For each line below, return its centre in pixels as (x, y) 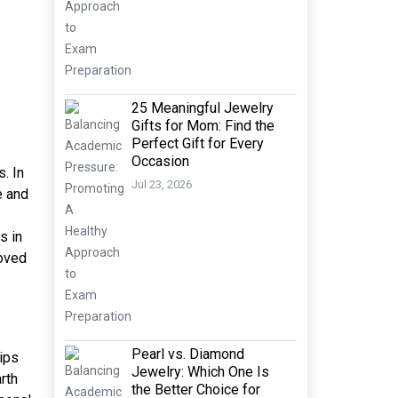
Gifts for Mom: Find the (203, 126)
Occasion (160, 161)
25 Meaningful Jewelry (203, 108)
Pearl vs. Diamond (188, 354)
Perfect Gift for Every (198, 143)
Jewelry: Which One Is (200, 372)
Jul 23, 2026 (162, 185)
